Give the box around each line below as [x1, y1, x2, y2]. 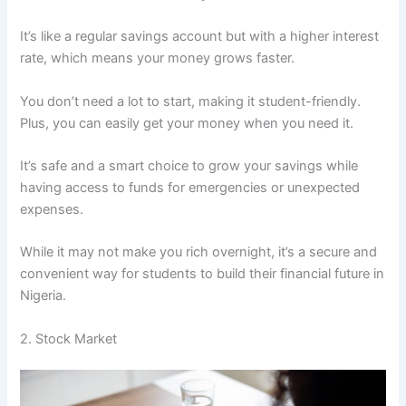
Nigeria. [20, 287, 67, 304]
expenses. [20, 201, 84, 218]
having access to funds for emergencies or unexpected [20, 179, 361, 197]
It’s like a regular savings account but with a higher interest [20, 28, 380, 45]
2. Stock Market [20, 330, 118, 347]
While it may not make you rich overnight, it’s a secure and [20, 244, 378, 261]
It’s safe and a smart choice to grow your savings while [20, 158, 359, 175]
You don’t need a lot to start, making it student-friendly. [20, 92, 362, 110]
